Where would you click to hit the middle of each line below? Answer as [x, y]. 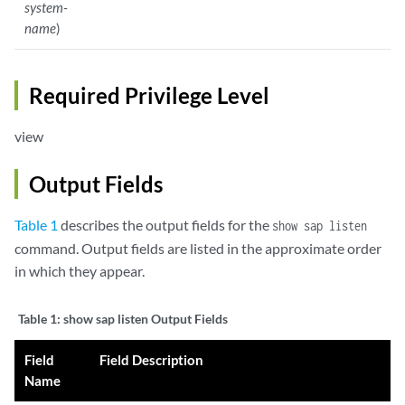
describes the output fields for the [165, 225]
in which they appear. [80, 271]
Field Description [152, 360]
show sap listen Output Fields [146, 319]
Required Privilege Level [149, 96]
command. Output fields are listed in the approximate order [198, 249]
